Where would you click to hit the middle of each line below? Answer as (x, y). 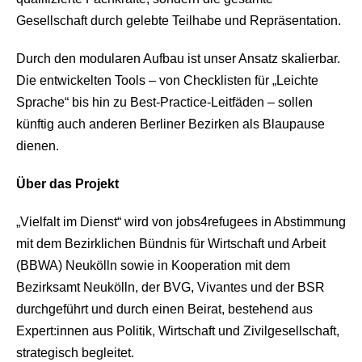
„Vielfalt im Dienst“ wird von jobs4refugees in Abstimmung (181, 222)
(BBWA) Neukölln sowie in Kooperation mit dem (153, 265)
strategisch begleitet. (75, 353)
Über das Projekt (67, 184)
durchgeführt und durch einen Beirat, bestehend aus (164, 309)
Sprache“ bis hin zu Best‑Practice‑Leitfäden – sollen (164, 102)
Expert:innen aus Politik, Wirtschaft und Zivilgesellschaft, (178, 331)
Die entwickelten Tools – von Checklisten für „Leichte (167, 80)
